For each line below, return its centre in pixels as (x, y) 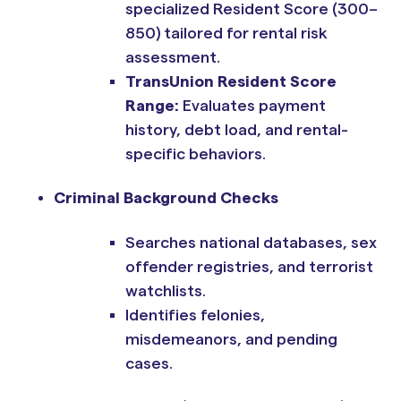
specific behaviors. (196, 154)
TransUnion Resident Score (231, 81)
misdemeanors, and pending (231, 339)
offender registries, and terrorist (249, 266)
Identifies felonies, (195, 315)
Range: (152, 105)
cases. (149, 363)
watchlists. (166, 290)
